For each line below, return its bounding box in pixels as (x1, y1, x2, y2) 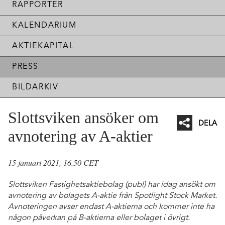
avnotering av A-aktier (8, 127, 153, 146)
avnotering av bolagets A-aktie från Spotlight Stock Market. (8, 191, 217, 200)
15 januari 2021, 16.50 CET (8, 157, 98, 168)
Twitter (202, 157, 223, 167)
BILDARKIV (12, 83, 59, 91)
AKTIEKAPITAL (12, 42, 74, 50)
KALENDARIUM (12, 21, 77, 30)
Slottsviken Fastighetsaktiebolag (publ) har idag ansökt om (8, 180, 215, 189)
